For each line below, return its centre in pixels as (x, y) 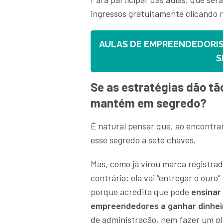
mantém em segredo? (149, 103)
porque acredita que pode (141, 192)
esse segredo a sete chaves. (144, 140)
